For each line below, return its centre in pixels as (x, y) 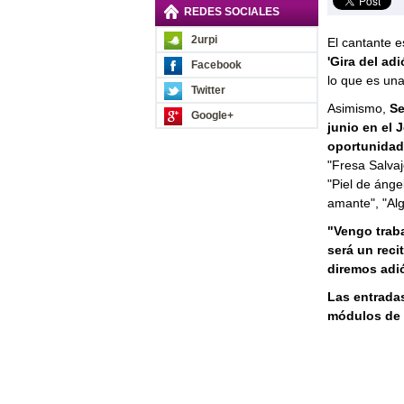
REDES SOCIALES (231, 12)
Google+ (212, 115)
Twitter (208, 90)
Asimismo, (358, 108)
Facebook (216, 65)
